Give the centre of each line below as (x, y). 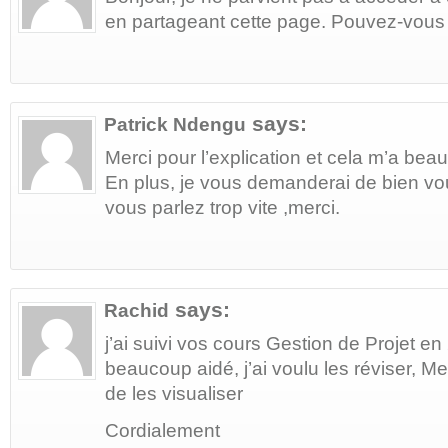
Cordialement (162, 431)
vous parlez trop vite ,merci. (222, 208)
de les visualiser (174, 394)
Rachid (136, 311)
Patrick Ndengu (175, 125)
